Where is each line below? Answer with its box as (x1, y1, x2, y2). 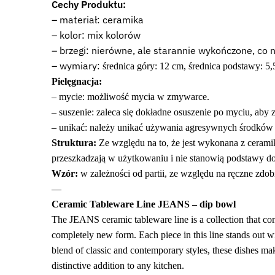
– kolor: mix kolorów (51, 28, 141, 41)
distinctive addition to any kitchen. (51, 260, 184, 271)
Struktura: (51, 137, 96, 148)
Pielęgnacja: (51, 76, 102, 87)
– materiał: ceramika (51, 13, 144, 26)
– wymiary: (51, 59, 103, 72)
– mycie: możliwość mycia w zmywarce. (51, 91, 209, 102)
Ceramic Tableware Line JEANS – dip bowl (51, 198, 236, 209)
